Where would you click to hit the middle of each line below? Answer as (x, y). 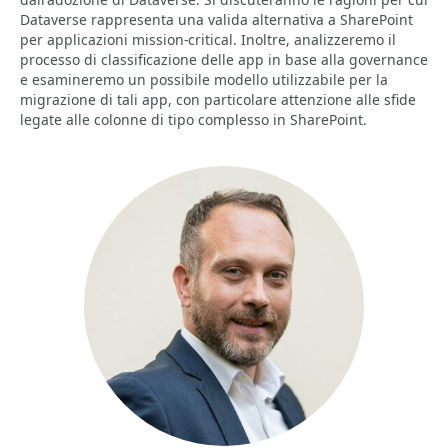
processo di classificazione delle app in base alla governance (224, 59)
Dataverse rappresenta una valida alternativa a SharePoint (216, 19)
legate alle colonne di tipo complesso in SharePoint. (193, 119)
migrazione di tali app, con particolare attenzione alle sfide (218, 99)
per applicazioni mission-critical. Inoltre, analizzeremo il (208, 39)
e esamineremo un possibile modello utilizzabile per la (204, 79)
